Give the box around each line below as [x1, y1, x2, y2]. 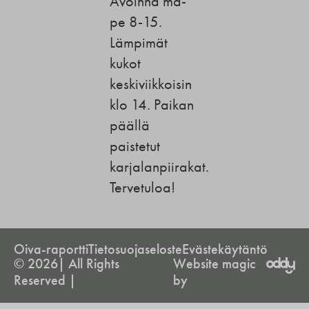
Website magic [173, 255, 256, 272]
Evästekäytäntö [182, 241, 268, 258]
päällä [110, 116, 150, 134]
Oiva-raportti [14, 241, 88, 258]
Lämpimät [110, 33, 168, 52]
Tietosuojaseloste [88, 241, 182, 258]
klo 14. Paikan [110, 95, 195, 114]
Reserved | [14, 272, 76, 289]
